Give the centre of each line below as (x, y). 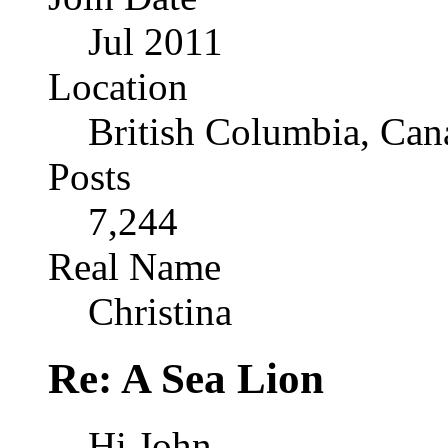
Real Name (134, 267)
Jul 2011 (155, 42)
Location (118, 87)
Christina (160, 312)
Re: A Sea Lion (186, 379)
